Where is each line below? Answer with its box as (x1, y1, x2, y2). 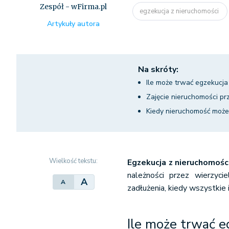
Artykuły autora (47, 19, 100, 29)
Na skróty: (138, 64, 178, 75)
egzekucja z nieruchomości (140, 6, 221, 16)
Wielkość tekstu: (49, 156, 98, 166)
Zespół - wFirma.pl (40, 2, 107, 11)
